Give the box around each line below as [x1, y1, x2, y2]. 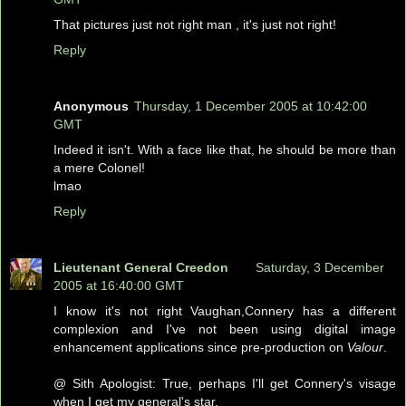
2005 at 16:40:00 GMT [53, 277, 184, 293]
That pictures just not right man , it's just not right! [53, 17, 336, 33]
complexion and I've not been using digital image [53, 321, 396, 336]
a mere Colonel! [53, 160, 145, 175]
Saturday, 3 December [256, 259, 384, 275]
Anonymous [53, 99, 129, 113]
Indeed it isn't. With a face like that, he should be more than [53, 142, 396, 157]
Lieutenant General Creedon [53, 259, 228, 275]
